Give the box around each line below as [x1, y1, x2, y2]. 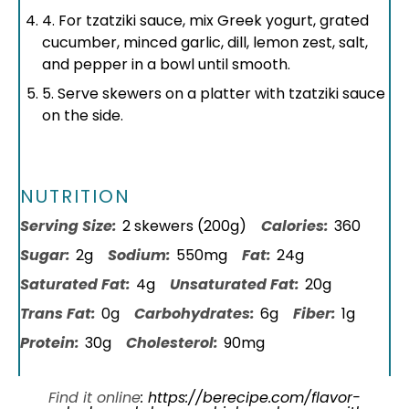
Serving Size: [20, 215, 117, 236]
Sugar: [20, 245, 70, 266]
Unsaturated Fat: [170, 274, 299, 295]
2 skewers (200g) [122, 215, 246, 236]
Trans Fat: [20, 303, 96, 324]
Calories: [261, 215, 329, 236]
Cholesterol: [126, 332, 218, 353]
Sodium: [108, 245, 171, 266]
